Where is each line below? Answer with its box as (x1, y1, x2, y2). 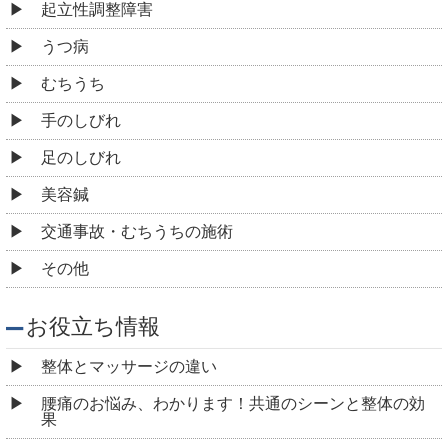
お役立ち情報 (26, 314, 160, 340)
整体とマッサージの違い (41, 358, 217, 376)
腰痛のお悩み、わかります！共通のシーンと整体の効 (41, 395, 425, 413)
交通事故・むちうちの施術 (41, 223, 233, 241)
